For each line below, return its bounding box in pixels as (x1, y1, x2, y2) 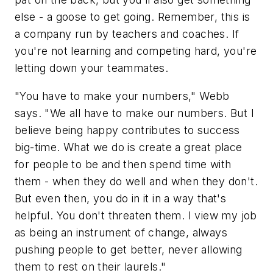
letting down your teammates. (15, 62, 169, 75)
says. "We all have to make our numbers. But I (15, 106, 254, 119)
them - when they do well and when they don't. (15, 174, 258, 188)
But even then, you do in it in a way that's (15, 191, 227, 205)
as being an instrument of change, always (15, 225, 227, 239)
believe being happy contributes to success (15, 123, 240, 136)
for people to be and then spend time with (15, 157, 232, 171)
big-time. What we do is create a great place (15, 140, 243, 154)
